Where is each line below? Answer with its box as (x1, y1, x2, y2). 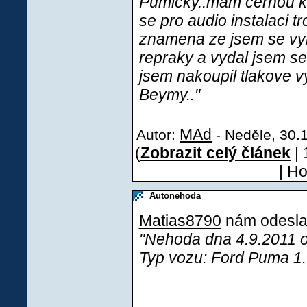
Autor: (136, 127, 180, 143)
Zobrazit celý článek (140, 144, 291, 162)
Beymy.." (138, 86, 200, 103)
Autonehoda (146, 191, 201, 201)
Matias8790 (138, 212, 221, 230)
